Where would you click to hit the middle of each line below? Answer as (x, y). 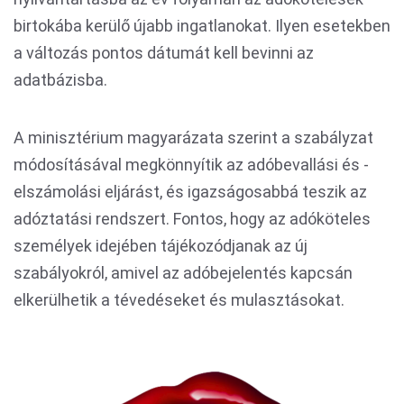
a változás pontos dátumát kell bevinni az (164, 53)
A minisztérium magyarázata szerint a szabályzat (193, 138)
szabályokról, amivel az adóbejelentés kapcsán (183, 273)
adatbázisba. (60, 80)
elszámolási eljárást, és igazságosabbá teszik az (190, 192)
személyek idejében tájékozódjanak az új (161, 246)
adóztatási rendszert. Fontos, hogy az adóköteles (192, 219)
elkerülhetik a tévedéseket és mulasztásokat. (181, 300)
